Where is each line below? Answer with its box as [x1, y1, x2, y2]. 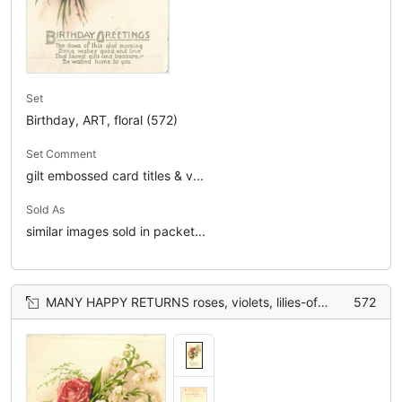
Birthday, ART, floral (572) [26, 112, 178, 127]
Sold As [26, 203, 65, 216]
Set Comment [26, 147, 96, 161]
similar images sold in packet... [26, 223, 205, 239]
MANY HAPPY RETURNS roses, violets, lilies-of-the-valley [46, 294, 318, 310]
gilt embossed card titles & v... [26, 168, 204, 183]
